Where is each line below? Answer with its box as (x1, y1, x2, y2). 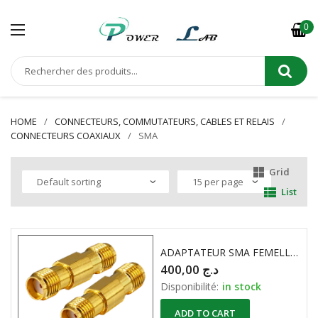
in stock (222, 280, 262, 294)
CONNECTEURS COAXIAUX (11, 129, 121, 142)
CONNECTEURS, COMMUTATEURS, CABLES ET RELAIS (55, 115, 275, 128)
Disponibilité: (160, 280, 219, 294)
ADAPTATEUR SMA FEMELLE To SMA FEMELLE (290, 246, 299, 260)
